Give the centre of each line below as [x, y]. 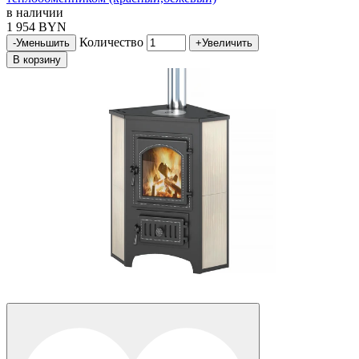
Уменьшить [43, 43]
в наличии [35, 13]
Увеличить [227, 43]
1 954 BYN [36, 27]
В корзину [37, 60]
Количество [111, 42]
